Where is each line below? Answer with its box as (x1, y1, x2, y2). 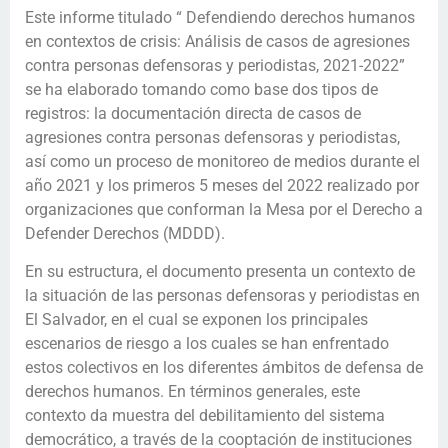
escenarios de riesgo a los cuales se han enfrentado (25, 334, 389, 354)
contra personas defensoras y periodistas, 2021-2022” (25, 55, 405, 75)
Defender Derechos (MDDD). (25, 223, 225, 243)
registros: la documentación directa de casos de (25, 103, 361, 123)
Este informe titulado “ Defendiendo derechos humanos (25, 7, 415, 27)
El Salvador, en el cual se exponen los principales (25, 310, 368, 330)
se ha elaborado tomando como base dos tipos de (25, 79, 378, 99)
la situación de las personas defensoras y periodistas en (25, 286, 420, 306)
